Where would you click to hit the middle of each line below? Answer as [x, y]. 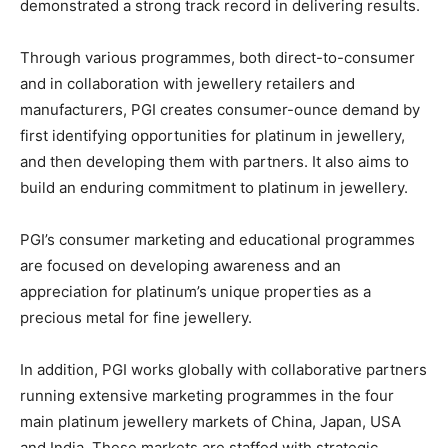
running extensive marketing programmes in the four [207, 395]
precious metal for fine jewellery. [136, 317]
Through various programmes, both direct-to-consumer [217, 57]
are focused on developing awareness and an [180, 265]
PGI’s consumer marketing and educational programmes [217, 239]
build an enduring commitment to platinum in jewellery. [214, 187]
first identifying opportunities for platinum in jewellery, [212, 135]
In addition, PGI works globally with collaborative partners [223, 369]
